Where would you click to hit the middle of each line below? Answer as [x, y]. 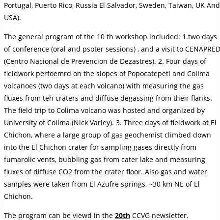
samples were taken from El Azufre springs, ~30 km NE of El [102, 184]
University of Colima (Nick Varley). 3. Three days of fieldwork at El [110, 122]
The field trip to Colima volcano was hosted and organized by [104, 110]
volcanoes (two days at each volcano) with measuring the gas [104, 85]
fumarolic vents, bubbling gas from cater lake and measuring [105, 159]
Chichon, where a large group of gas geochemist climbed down [108, 135]
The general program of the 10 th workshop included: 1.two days [110, 36]
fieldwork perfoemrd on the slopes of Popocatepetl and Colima [107, 73]
